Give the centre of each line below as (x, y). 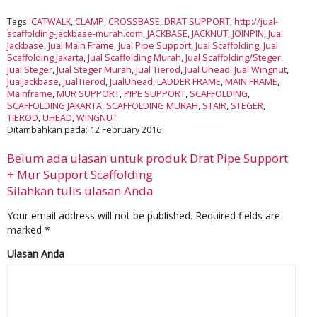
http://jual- (256, 22)
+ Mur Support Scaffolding (80, 174)
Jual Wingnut (260, 70)
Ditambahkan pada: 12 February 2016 (84, 130)
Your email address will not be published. (100, 215)
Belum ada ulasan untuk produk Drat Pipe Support (148, 158)
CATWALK (51, 22)
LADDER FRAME (189, 82)
